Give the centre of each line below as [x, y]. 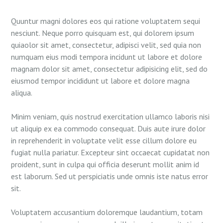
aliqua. [22, 93]
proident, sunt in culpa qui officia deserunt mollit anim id [105, 165]
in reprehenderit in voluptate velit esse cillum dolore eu [104, 141]
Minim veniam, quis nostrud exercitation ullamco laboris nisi [111, 117]
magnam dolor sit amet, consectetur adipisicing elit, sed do [110, 69]
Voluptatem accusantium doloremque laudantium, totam [107, 212]
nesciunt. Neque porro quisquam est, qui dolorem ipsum [103, 33]
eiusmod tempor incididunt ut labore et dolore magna [101, 81]
